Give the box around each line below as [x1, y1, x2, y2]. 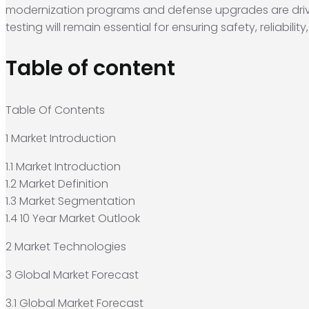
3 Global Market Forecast [6, 266, 139, 283]
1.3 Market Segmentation [6, 192, 135, 209]
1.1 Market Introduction [6, 158, 121, 175]
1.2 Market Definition [6, 175, 108, 192]
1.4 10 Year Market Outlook [6, 210, 140, 226]
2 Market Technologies [6, 238, 126, 255]
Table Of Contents [6, 101, 105, 118]
